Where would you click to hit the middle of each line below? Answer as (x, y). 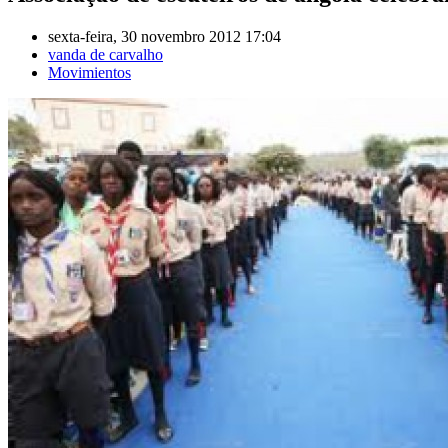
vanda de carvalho (105, 54)
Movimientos (89, 72)
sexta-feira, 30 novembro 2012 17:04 (164, 36)
